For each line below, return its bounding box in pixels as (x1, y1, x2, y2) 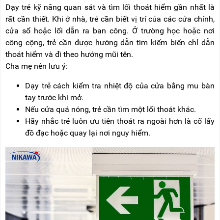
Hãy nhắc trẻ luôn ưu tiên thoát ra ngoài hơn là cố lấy (25, 116, 215, 126)
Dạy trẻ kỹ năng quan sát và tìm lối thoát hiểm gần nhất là (5, 2, 215, 12)
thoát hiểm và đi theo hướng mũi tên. (5, 50, 133, 59)
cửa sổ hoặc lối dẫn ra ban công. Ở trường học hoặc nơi (5, 26, 215, 36)
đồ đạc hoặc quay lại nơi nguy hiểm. (25, 128, 150, 138)
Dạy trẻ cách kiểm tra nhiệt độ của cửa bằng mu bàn (25, 81, 215, 91)
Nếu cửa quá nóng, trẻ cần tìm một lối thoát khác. (25, 105, 196, 114)
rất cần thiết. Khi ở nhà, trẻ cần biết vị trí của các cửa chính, (5, 14, 215, 24)
